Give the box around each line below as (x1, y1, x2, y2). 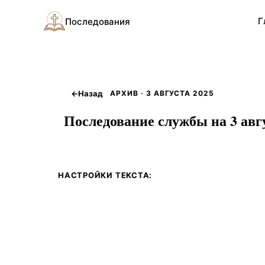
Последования (65, 15, 130, 27)
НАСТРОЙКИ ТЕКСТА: (58, 170, 153, 180)
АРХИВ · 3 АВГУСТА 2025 (110, 89, 215, 98)
